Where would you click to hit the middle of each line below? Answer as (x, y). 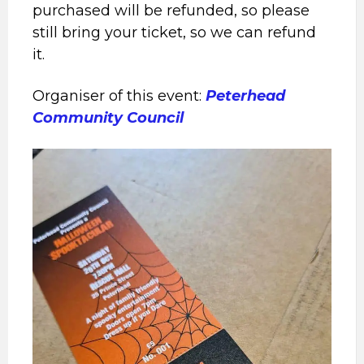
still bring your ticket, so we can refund (174, 33)
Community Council (108, 118)
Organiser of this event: (119, 96)
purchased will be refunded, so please (171, 11)
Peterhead (245, 96)
